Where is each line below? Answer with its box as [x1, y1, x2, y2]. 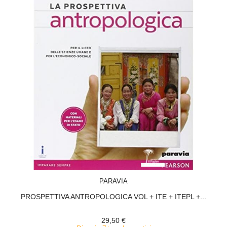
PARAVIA [99, 177, 128, 185]
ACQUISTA [107, 171, 138, 178]
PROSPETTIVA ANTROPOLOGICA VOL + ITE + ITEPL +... [21, 193, 206, 201]
